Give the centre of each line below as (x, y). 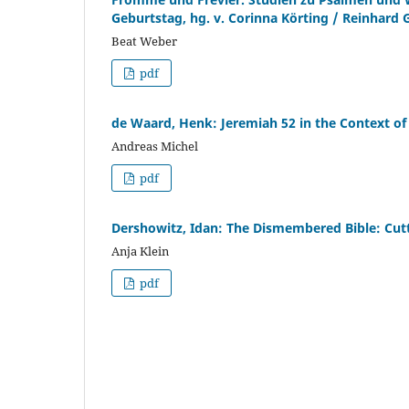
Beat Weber (144, 41)
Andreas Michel (155, 146)
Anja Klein (140, 251)
